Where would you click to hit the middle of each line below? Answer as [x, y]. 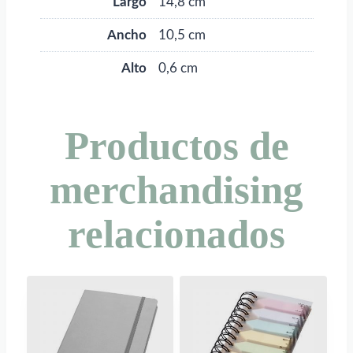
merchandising [176, 190]
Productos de [176, 145]
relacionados [176, 234]
